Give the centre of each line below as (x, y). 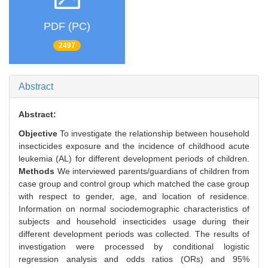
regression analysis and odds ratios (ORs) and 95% (134, 259)
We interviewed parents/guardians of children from (153, 171)
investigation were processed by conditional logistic (134, 247)
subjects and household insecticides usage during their (134, 222)
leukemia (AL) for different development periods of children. (134, 159)
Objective (39, 134)
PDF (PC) (67, 26)
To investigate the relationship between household (155, 134)
